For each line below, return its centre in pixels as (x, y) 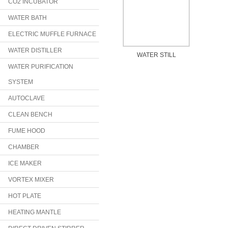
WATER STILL (156, 55)
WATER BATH (27, 18)
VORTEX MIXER (31, 180)
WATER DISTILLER (35, 50)
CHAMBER (24, 147)
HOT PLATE (25, 196)
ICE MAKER (25, 163)
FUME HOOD (27, 131)
